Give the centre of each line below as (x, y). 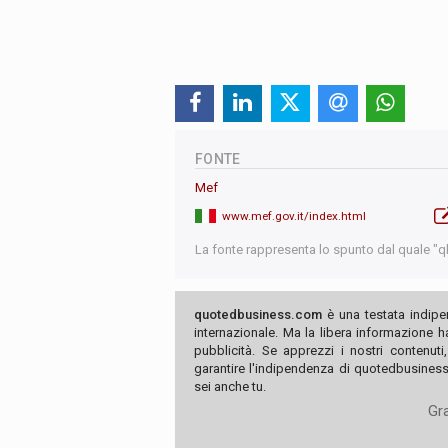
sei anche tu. (230, 386)
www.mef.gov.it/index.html (294, 215)
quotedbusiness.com (258, 314)
